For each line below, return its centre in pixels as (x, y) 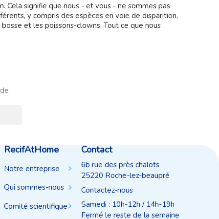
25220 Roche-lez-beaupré (126, 175)
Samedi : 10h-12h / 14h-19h (128, 205)
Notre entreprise (32, 168)
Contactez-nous (107, 190)
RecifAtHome (31, 149)
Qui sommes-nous (34, 187)
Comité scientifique (35, 206)
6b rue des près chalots (120, 164)
